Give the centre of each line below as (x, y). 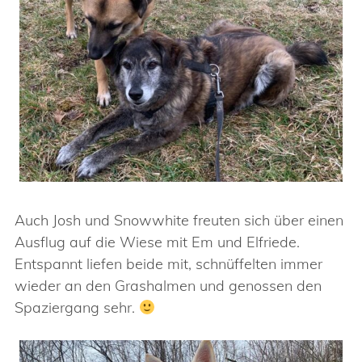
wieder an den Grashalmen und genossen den (168, 286)
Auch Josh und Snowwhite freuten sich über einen (179, 220)
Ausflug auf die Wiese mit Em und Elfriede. (157, 242)
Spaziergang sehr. (77, 307)
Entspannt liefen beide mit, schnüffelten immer (168, 264)
